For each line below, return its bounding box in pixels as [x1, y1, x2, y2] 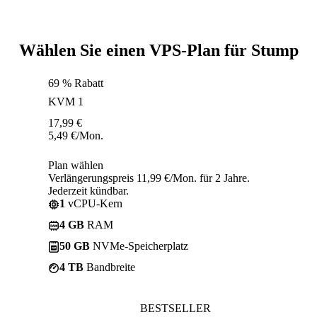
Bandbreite [83, 260, 135, 273]
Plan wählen [48, 158, 103, 171]
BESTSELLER [140, 301, 211, 314]
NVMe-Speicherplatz [90, 239, 188, 252]
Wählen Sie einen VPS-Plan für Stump [18, 40, 299, 59]
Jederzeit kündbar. [48, 184, 129, 197]
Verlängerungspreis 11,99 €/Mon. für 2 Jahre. [48, 171, 250, 184]
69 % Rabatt [48, 76, 103, 89]
